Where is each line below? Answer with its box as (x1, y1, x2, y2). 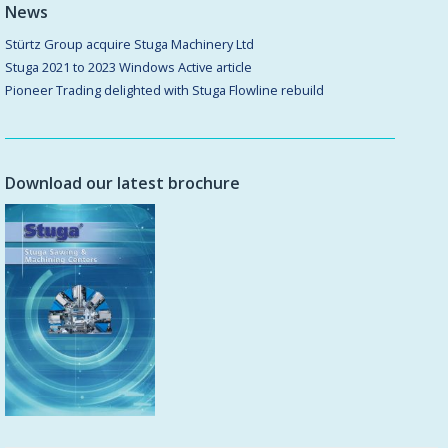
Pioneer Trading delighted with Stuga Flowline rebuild (5, 80, 324, 99)
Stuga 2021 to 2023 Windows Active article (5, 57, 252, 76)
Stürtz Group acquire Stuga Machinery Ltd (5, 34, 257, 53)
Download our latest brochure (5, 171, 240, 194)
